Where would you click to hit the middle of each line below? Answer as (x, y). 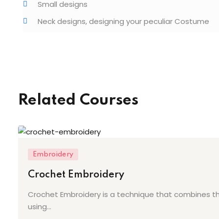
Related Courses (78, 100)
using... (40, 207)
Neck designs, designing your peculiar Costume (123, 21)
